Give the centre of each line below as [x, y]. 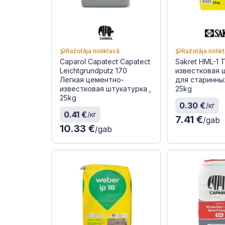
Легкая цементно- [92, 80]
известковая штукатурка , [105, 89]
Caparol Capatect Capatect [105, 62]
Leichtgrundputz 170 [93, 71]
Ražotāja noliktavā [93, 51]
